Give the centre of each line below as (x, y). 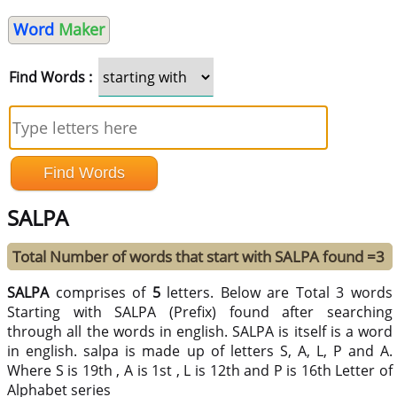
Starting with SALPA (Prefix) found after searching (200, 312)
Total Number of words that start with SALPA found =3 (199, 257)
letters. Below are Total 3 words (276, 293)
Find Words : (50, 77)
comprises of (101, 293)
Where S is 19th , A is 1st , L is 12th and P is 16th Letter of (200, 371)
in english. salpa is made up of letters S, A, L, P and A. (200, 351)
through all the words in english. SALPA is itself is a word (200, 332)
